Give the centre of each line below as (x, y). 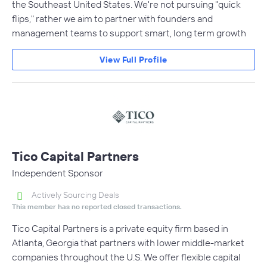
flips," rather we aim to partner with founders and (112, 18)
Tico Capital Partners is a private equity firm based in (120, 229)
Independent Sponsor (58, 173)
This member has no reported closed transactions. (97, 207)
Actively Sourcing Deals (75, 195)
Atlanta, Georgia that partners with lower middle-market (128, 243)
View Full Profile (133, 59)
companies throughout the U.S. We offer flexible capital (126, 257)
